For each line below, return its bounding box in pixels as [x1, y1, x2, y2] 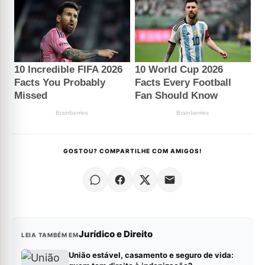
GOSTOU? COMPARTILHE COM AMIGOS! [63, 147, 202, 155]
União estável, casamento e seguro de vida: [69, 250, 234, 260]
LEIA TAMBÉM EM [21, 231, 79, 239]
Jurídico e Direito [78, 228, 153, 240]
